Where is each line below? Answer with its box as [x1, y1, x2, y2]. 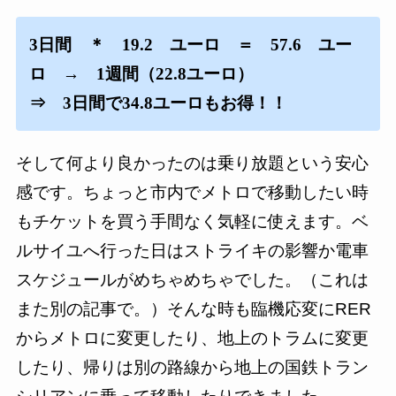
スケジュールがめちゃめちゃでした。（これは [15, 270, 369, 290]
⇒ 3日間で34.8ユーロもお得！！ [28, 94, 287, 113]
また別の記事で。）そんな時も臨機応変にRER [15, 300, 371, 319]
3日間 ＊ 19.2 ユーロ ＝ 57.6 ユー [28, 35, 352, 55]
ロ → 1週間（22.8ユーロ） [28, 65, 270, 84]
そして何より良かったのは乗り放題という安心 [15, 154, 369, 173]
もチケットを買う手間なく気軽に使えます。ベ [15, 212, 369, 232]
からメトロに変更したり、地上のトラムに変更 [15, 329, 369, 348]
